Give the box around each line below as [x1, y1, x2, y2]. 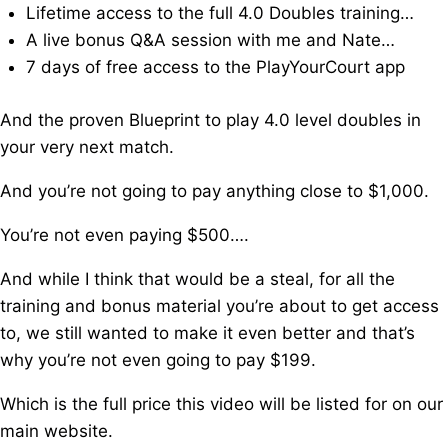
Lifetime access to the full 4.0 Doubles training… [25, 3, 414, 23]
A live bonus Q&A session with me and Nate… [25, 30, 395, 50]
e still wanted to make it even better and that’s [40, 322, 415, 343]
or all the [325, 268, 395, 289]
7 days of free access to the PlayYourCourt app [25, 57, 405, 77]
